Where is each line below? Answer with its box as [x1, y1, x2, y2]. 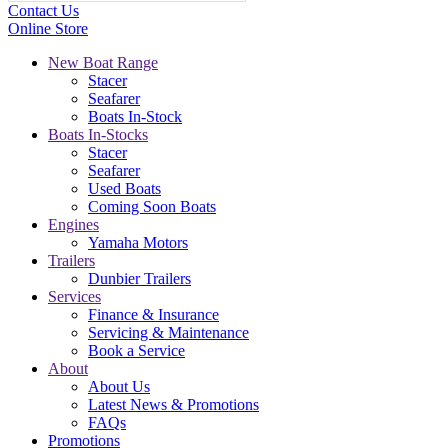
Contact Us [8, 2, 79, 19]
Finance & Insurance [88, 306, 219, 323]
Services [48, 288, 101, 305]
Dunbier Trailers [88, 270, 191, 287]
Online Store [8, 20, 88, 37]
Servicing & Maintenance [88, 324, 249, 341]
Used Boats [88, 180, 161, 197]
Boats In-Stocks [48, 126, 148, 143]
